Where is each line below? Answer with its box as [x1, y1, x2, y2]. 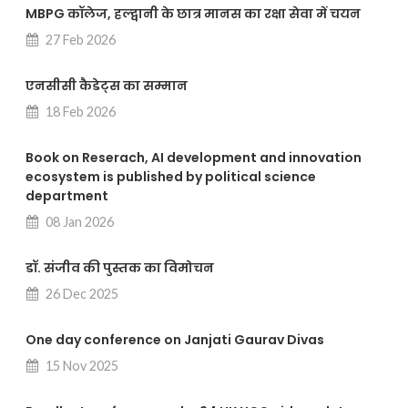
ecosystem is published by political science [25, 168, 316, 187]
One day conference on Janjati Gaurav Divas [25, 331, 324, 350]
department [25, 187, 108, 206]
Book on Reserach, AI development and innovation [25, 148, 362, 168]
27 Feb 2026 [43, 32, 116, 48]
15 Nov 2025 [43, 358, 118, 374]
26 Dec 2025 [43, 286, 118, 302]
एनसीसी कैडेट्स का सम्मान [25, 76, 188, 96]
